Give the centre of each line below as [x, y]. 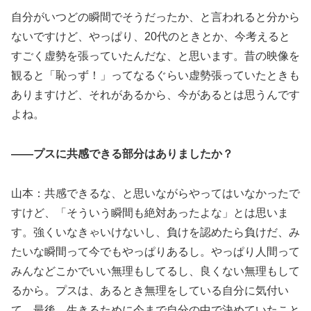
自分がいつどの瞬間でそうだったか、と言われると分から [155, 17]
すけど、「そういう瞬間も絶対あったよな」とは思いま [150, 212]
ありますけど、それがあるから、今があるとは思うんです [155, 95]
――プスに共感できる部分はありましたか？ [122, 153]
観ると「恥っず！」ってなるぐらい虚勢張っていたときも [155, 76]
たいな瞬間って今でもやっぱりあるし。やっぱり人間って [155, 251]
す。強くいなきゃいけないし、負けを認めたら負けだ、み [155, 232]
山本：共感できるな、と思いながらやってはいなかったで [155, 193]
